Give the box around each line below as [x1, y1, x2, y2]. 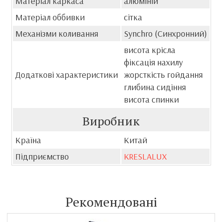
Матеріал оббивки [15, 11, 85, 23]
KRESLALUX [123, 151, 167, 163]
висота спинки [123, 94, 179, 106]
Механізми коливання [15, 28, 98, 40]
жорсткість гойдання [123, 69, 203, 81]
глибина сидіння [123, 81, 186, 93]
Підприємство [15, 151, 69, 163]
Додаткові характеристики [15, 69, 118, 81]
